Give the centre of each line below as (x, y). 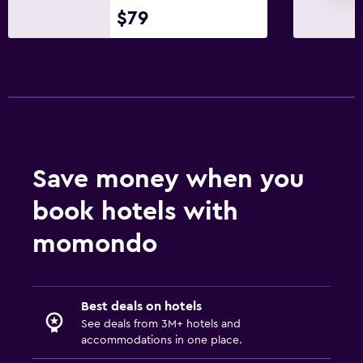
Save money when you (169, 179)
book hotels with (135, 211)
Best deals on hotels (141, 306)
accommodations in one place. (162, 340)
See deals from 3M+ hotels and (161, 324)
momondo (95, 243)
